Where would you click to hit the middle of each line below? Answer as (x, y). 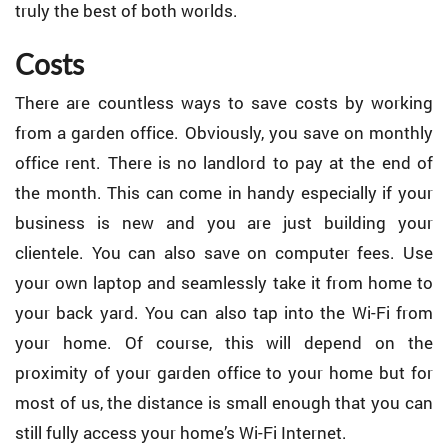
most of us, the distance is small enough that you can (224, 403)
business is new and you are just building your (224, 223)
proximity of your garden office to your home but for (224, 373)
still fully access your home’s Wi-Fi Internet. (181, 433)
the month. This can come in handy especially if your (224, 193)
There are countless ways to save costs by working (224, 103)
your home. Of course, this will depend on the (224, 343)
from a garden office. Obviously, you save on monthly (224, 133)
